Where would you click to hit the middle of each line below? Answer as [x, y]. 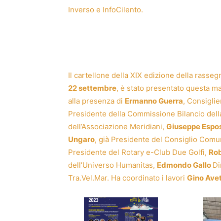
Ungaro [81, 139]
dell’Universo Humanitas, [112, 165]
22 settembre [92, 88]
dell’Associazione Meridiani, [117, 126]
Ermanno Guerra [154, 101]
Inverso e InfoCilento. [106, 9]
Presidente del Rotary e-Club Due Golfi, [138, 152]
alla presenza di [96, 101]
